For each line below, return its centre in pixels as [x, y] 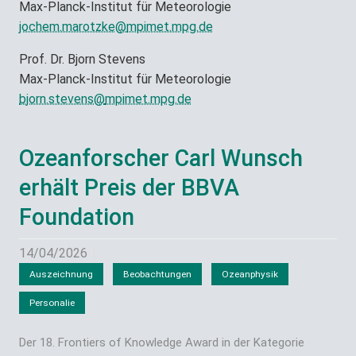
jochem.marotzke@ [73, 27]
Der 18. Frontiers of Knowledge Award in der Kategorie [162, 343]
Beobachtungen [157, 275]
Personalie [52, 303]
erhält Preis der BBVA [129, 188]
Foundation [77, 217]
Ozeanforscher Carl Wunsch [161, 159]
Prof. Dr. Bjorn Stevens [82, 60]
